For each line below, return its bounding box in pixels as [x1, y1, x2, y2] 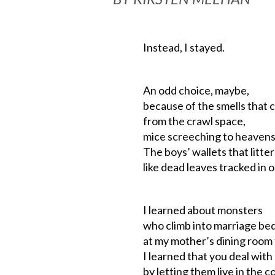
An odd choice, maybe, [142, 83, 249, 97]
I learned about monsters [142, 203, 263, 217]
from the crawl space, [142, 114, 246, 128]
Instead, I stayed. [142, 41, 225, 54]
